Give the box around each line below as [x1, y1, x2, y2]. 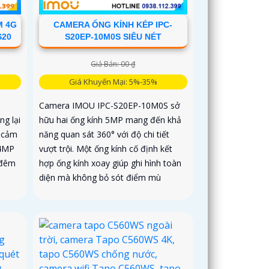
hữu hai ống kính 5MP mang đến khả [39, 114, 182, 126]
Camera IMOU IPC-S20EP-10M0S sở [39, 100, 181, 112]
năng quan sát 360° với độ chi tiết [39, 128, 170, 141]
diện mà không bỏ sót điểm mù [39, 172, 162, 184]
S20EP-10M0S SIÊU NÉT [64, 32, 162, 42]
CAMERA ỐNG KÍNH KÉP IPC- [53, 20, 173, 30]
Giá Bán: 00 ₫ [91, 59, 136, 70]
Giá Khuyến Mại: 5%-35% [68, 76, 157, 88]
